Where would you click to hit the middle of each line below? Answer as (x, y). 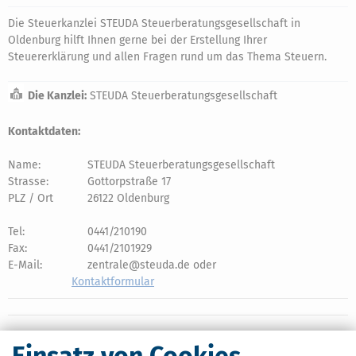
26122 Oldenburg (128, 198)
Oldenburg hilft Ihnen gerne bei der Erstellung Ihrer (137, 40)
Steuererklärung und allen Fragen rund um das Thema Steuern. (167, 57)
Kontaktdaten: (44, 132)
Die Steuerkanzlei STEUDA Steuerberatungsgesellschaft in (154, 23)
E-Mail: (25, 265)
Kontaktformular (113, 282)
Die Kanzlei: (57, 96)
